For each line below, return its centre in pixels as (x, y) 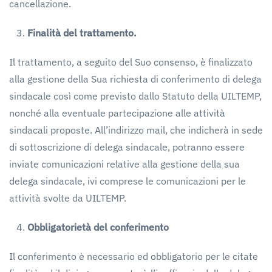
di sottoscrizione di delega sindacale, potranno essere (127, 147)
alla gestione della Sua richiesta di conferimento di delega (135, 79)
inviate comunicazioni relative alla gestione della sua (124, 164)
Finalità (44, 33)
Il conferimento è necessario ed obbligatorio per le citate (134, 256)
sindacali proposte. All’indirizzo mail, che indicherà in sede (136, 130)
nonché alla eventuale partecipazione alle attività (117, 113)
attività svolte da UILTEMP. (68, 198)
